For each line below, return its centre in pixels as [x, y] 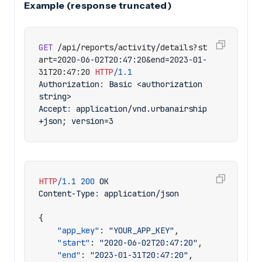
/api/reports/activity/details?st [132, 47]
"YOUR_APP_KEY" [142, 230]
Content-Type [67, 194]
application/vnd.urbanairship [142, 109]
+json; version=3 [76, 121]
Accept [53, 109]
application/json [142, 194]
